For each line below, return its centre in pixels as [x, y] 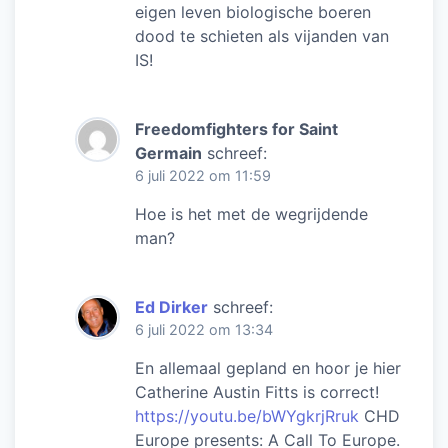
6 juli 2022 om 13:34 [204, 329]
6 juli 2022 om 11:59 [203, 175]
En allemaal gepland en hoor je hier [268, 367]
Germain [168, 152]
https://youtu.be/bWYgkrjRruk [247, 415]
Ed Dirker [171, 306]
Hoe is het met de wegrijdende [251, 213]
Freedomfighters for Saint [236, 128]
